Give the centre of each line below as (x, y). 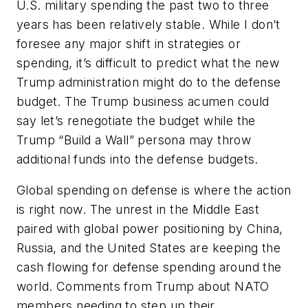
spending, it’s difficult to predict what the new (148, 63)
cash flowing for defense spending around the (149, 267)
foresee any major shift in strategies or (129, 43)
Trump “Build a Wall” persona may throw (134, 140)
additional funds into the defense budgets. (137, 159)
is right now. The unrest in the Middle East (138, 210)
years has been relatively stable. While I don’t (148, 24)
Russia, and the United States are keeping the (148, 248)
